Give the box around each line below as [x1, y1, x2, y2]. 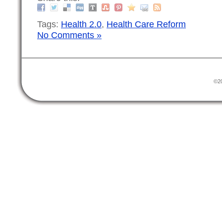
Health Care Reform [107, 19, 186, 30]
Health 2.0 [61, 19, 102, 30]
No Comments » [37, 30, 102, 41]
